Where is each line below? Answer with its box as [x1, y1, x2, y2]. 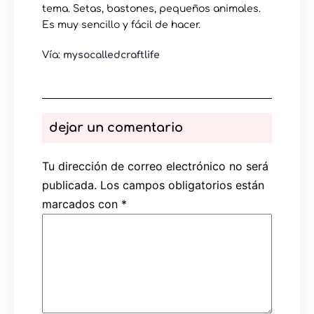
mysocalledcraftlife [63, 50, 160, 61]
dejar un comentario [49, 121, 183, 135]
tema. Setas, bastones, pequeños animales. [42, 4, 261, 15]
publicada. [42, 178, 97, 193]
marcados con [42, 197, 121, 212]
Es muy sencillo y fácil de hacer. [42, 20, 200, 31]
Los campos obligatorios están [100, 178, 264, 193]
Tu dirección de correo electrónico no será [42, 159, 268, 174]
